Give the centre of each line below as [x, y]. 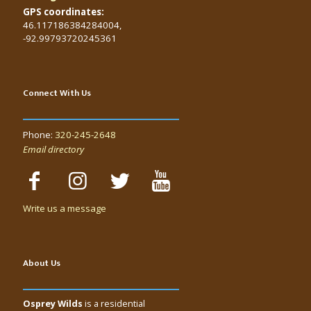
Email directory [53, 149]
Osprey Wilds [53, 303]
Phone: [39, 134]
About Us [42, 263]
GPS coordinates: [64, 11]
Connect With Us [57, 93]
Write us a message [65, 208]
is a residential [114, 303]
